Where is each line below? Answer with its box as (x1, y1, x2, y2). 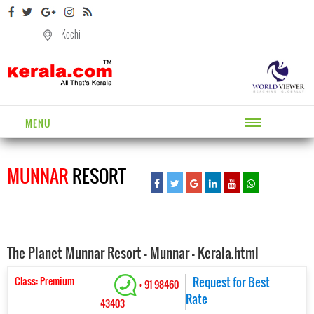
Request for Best (192, 273, 270, 292)
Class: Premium (15, 273, 74, 289)
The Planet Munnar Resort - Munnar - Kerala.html (7, 243, 259, 263)
